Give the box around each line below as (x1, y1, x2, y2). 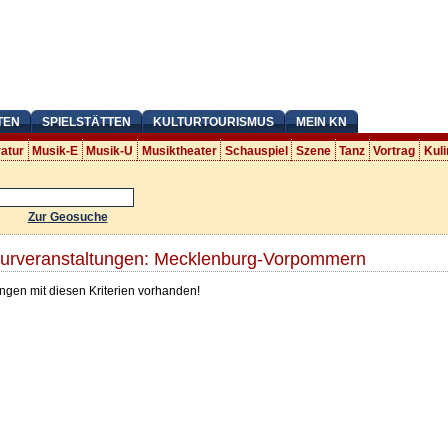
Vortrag (373, 143, 416, 158)
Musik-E (32, 143, 79, 158)
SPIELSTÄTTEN (41, 115, 131, 129)
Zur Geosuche (27, 209, 108, 224)
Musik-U (86, 143, 134, 158)
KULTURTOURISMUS (152, 115, 274, 129)
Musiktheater (141, 143, 217, 158)
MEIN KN (295, 115, 347, 129)
